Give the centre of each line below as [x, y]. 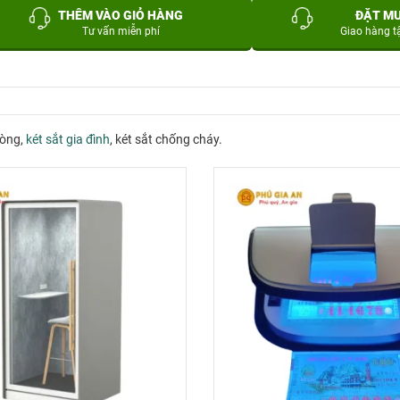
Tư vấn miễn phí [121, 32]
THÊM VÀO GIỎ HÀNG [121, 16]
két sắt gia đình [68, 140]
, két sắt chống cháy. [166, 140]
